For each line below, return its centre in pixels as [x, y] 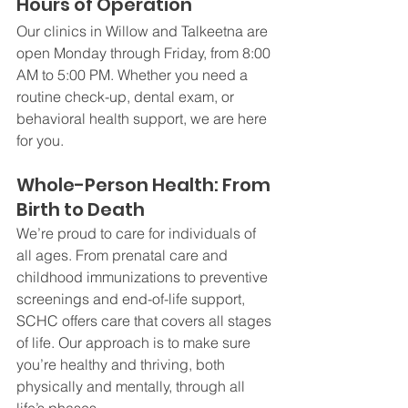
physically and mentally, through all [133, 387]
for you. [40, 141]
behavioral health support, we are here [143, 119]
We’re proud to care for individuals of [138, 234]
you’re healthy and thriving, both [122, 365]
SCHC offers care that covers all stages [146, 321]
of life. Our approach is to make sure [135, 343]
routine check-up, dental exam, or [127, 97]
